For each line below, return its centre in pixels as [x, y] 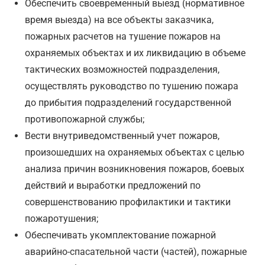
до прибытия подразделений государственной [128, 103]
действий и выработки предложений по [113, 186]
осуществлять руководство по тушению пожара [132, 86]
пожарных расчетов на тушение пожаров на [123, 37]
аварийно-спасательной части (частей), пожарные [136, 252]
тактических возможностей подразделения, [122, 70]
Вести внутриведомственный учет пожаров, [122, 136]
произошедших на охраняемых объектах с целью [135, 153]
